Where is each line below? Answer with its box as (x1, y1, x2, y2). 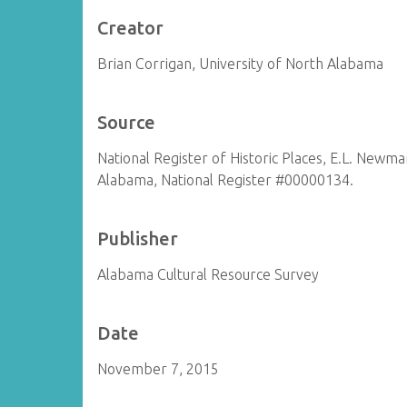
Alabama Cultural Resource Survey (97, 266, 320, 283)
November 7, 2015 (97, 361, 220, 377)
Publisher (97, 228, 179, 249)
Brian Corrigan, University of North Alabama (97, 55, 384, 72)
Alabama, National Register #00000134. (97, 172, 354, 188)
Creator (97, 17, 164, 38)
